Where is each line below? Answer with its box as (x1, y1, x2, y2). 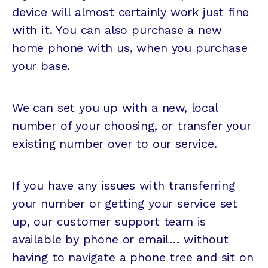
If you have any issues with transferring (12, 178, 235, 193)
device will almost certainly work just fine (12, 5, 249, 20)
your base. (12, 59, 71, 74)
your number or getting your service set (12, 196, 237, 211)
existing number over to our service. (12, 136, 217, 151)
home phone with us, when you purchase (12, 41, 248, 56)
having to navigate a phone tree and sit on (12, 250, 254, 265)
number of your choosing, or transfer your (12, 118, 251, 133)
